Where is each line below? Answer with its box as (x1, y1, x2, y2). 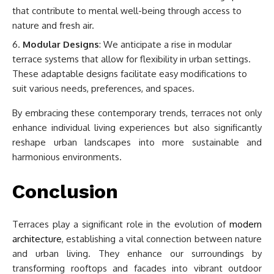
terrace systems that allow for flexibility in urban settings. (12, 53, 251, 65)
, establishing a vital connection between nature (62, 233, 262, 245)
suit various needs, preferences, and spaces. (12, 83, 194, 94)
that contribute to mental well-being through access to (12, 4, 242, 17)
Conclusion (12, 180, 118, 203)
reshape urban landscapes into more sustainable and (12, 136, 262, 148)
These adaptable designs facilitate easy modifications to (12, 68, 247, 80)
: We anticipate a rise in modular (99, 39, 232, 50)
